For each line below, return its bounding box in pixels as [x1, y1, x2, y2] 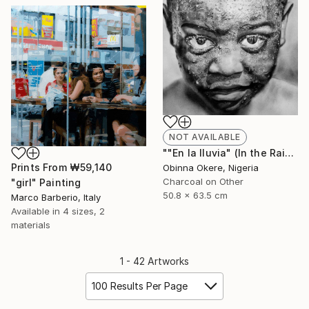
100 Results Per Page [92, 280, 188, 292]
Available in [11, 206, 63, 217]
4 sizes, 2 [63, 206, 105, 217]
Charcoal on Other [163, 176, 243, 188]
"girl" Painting [11, 177, 81, 189]
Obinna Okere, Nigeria [163, 162, 259, 174]
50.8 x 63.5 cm [163, 190, 228, 201]
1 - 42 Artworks [120, 255, 189, 268]
